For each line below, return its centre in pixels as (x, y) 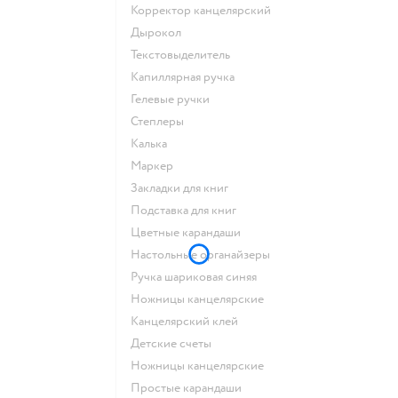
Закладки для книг (183, 187)
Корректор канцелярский (204, 10)
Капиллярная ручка (187, 76)
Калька (153, 143)
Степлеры (161, 121)
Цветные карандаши (191, 232)
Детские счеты (175, 343)
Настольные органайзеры (205, 254)
